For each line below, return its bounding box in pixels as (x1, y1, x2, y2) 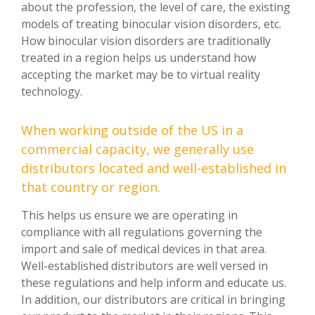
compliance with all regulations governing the (21, 224, 262, 240)
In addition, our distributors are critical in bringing (21, 291, 285, 307)
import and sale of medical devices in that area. (21, 240, 266, 257)
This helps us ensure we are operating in (21, 207, 238, 223)
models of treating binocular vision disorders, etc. (21, 15, 281, 32)
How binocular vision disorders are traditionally (21, 32, 271, 49)
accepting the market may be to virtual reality (21, 66, 260, 82)
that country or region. (21, 178, 160, 195)
